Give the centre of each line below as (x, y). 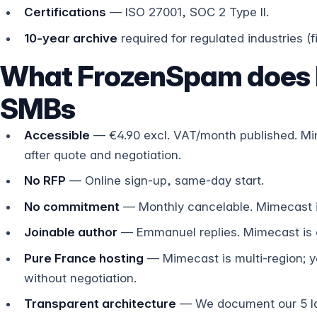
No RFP (45, 180)
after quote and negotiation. (103, 155)
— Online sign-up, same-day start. (165, 180)
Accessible (57, 135)
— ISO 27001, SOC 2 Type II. (188, 12)
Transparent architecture (100, 304)
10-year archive (71, 38)
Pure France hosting (84, 258)
